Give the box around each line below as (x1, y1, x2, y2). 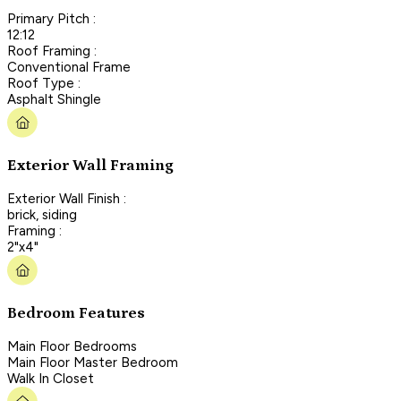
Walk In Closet (7, 370, 94, 387)
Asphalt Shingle (7, 90, 101, 107)
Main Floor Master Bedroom (7, 354, 178, 371)
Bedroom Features (7, 304, 145, 323)
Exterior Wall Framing (7, 157, 174, 175)
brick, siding (7, 206, 77, 223)
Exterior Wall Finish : (7, 190, 126, 207)
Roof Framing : (7, 42, 97, 59)
